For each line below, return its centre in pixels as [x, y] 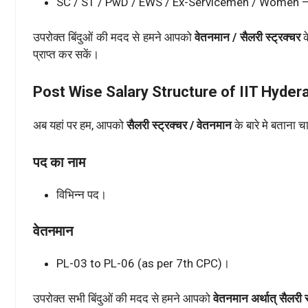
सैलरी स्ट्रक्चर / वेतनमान [178, 125]
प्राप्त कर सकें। [66, 54]
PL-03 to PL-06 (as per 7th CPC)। [143, 264]
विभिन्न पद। [81, 194]
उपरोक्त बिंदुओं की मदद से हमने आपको [112, 37]
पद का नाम [59, 162]
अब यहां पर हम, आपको [78, 125]
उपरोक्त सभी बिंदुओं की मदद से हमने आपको [123, 298]
